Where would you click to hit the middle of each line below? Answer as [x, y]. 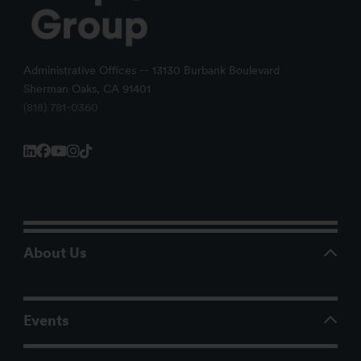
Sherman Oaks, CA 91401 [87, 89]
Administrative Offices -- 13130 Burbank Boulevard [151, 71]
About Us [55, 253]
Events [46, 320]
